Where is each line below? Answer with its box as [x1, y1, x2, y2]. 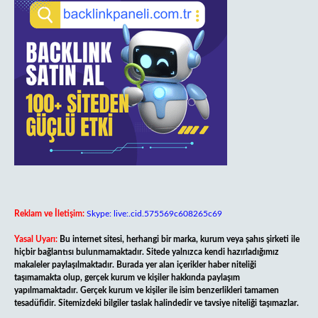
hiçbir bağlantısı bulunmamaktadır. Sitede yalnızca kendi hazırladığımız [14, 248, 279, 256]
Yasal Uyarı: [14, 235, 57, 243]
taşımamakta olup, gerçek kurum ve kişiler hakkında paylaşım [14, 273, 240, 282]
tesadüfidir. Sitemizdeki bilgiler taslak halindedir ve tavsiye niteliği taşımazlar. [14, 299, 299, 307]
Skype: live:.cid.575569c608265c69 [87, 209, 222, 218]
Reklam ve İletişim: [14, 209, 84, 218]
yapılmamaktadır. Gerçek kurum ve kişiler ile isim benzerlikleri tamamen [14, 286, 279, 295]
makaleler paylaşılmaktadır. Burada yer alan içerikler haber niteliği [14, 261, 256, 269]
